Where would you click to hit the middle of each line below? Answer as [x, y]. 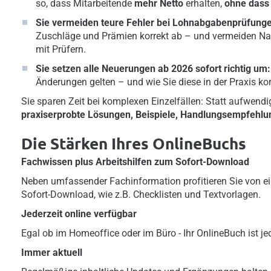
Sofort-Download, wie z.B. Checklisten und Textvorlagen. [141, 194]
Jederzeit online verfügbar [79, 214]
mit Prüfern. [61, 49]
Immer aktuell [52, 253]
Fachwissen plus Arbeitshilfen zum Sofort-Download [135, 162]
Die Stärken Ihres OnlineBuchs [134, 143]
